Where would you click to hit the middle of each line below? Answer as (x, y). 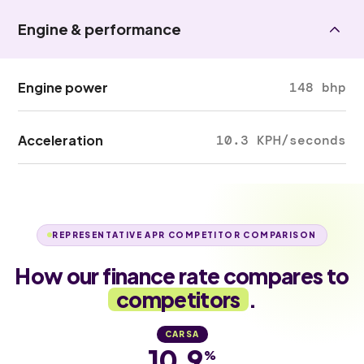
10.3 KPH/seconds (281, 140)
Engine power (63, 87)
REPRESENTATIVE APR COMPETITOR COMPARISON (184, 234)
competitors (178, 299)
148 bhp (317, 87)
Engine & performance (100, 29)
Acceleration (61, 140)
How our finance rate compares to (182, 275)
